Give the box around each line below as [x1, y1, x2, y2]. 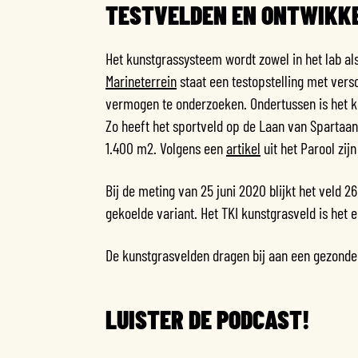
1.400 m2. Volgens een [105, 137, 226, 157]
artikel [226, 137, 261, 157]
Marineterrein [105, 70, 177, 90]
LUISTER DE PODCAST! [105, 303, 310, 334]
